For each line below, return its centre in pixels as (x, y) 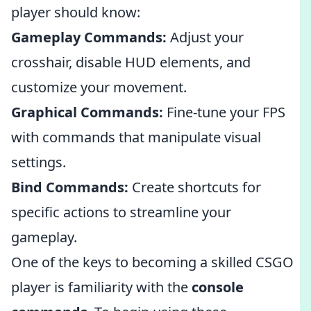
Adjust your (205, 37)
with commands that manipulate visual (136, 137)
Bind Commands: (70, 187)
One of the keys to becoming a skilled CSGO (152, 262)
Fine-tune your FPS (224, 112)
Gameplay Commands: (89, 37)
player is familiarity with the (101, 287)
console (218, 287)
